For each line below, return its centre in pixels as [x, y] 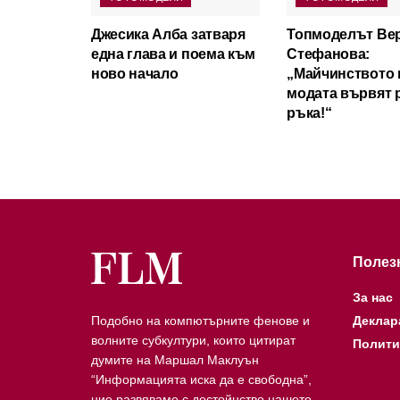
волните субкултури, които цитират [193, 340]
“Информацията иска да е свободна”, [201, 379]
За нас [372, 297]
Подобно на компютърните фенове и [200, 320]
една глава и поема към [173, 54]
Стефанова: [329, 54]
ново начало [135, 73]
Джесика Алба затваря [168, 34]
